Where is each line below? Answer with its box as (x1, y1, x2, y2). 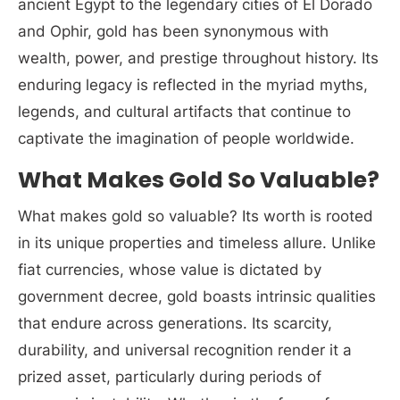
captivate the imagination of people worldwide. (18, 129, 354, 147)
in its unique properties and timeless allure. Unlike (18, 234, 376, 252)
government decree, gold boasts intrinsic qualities (18, 287, 376, 305)
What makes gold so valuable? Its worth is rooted (18, 207, 373, 225)
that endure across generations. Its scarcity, (18, 314, 332, 332)
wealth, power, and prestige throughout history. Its (18, 49, 379, 67)
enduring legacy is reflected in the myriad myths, (18, 76, 368, 94)
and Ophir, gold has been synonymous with (18, 22, 329, 40)
